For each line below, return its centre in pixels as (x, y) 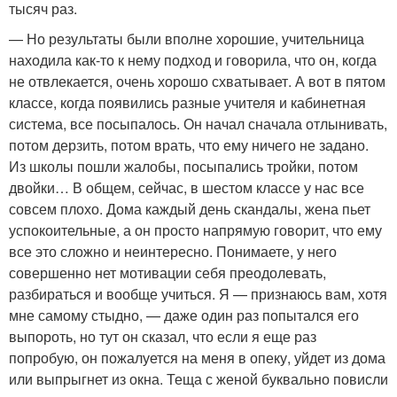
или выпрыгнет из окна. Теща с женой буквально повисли (198, 378)
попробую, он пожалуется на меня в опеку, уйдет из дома (197, 357)
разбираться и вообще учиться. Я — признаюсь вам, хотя (198, 293)
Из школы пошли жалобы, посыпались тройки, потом (183, 166)
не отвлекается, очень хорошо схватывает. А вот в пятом (197, 81)
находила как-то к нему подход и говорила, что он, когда (193, 59)
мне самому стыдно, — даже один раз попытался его (184, 315)
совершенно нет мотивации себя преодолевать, (167, 272)
